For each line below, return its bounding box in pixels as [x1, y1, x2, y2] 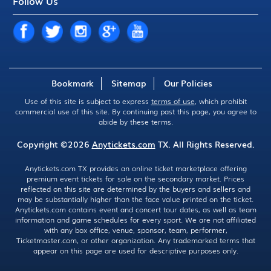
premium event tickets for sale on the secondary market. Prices [27, 173, 244, 184]
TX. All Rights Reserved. [155, 138, 255, 150]
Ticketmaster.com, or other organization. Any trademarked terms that [16, 235, 255, 246]
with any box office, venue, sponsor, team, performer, [44, 224, 227, 235]
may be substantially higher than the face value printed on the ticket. [18, 194, 253, 204]
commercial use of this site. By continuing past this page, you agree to [15, 106, 256, 117]
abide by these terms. [98, 116, 173, 127]
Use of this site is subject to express [24, 96, 151, 106]
